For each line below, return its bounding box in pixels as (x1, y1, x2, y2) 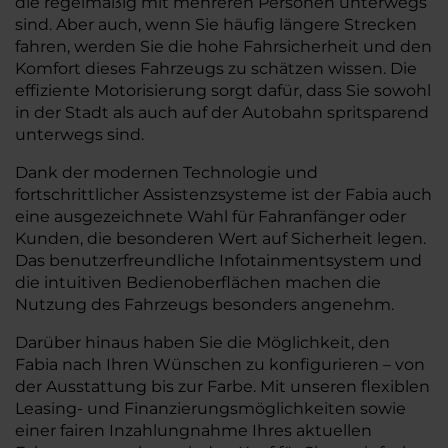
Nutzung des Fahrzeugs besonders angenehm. (15, 295, 394, 314)
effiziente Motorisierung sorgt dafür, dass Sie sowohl (15, 81, 431, 100)
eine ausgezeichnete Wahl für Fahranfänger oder (15, 207, 406, 226)
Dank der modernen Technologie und (15, 163, 318, 182)
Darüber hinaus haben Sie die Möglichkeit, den (15, 333, 390, 352)
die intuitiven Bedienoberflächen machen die (15, 273, 381, 292)
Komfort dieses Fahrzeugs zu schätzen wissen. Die (15, 59, 417, 78)
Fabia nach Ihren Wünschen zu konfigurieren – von (15, 355, 425, 374)
